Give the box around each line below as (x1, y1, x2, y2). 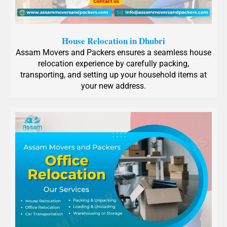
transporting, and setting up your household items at (20, 70, 207, 80)
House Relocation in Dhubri (62, 34, 165, 48)
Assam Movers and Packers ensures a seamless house (16, 48, 211, 58)
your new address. (81, 81, 146, 91)
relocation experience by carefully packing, (38, 59, 189, 69)
